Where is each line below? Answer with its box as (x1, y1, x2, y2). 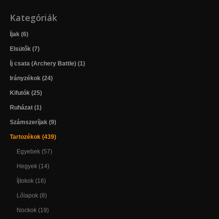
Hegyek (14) (17, 162, 49, 170)
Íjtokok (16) (17, 177, 46, 184)
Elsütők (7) (10, 45, 40, 52)
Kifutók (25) (10, 89, 42, 96)
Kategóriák (10, 11, 57, 23)
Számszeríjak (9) (10, 118, 56, 126)
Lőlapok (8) (17, 192, 47, 199)
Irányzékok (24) (10, 74, 53, 82)
